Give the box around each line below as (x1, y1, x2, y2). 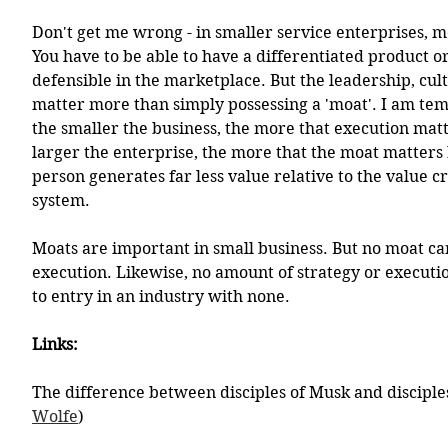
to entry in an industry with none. (32, 287, 294, 306)
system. (32, 191, 94, 210)
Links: (32, 335, 78, 354)
